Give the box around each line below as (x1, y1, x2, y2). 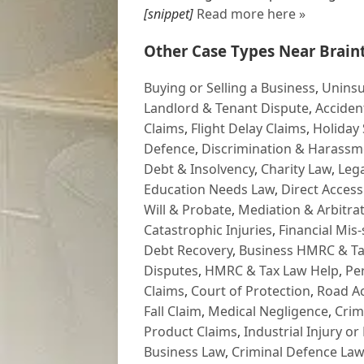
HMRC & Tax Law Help (205, 261, 339, 279)
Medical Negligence (208, 301, 328, 320)
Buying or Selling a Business (144, 78, 315, 97)
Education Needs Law (144, 180, 275, 198)
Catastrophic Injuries (144, 220, 272, 239)
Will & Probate (144, 200, 232, 219)
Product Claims (144, 322, 237, 340)
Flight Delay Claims (191, 119, 306, 137)
